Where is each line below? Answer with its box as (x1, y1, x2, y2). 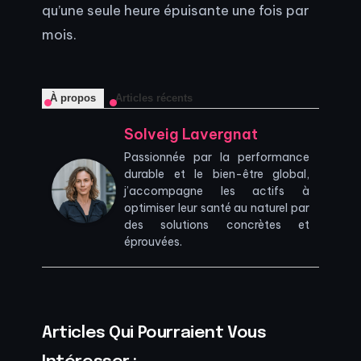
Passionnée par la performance (124, 149, 309, 164)
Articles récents (115, 91, 193, 104)
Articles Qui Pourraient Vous (42, 324, 267, 342)
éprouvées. (124, 234, 182, 249)
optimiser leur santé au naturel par (124, 200, 309, 215)
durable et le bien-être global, (124, 166, 309, 181)
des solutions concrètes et (124, 217, 309, 232)
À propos (50, 91, 96, 104)
